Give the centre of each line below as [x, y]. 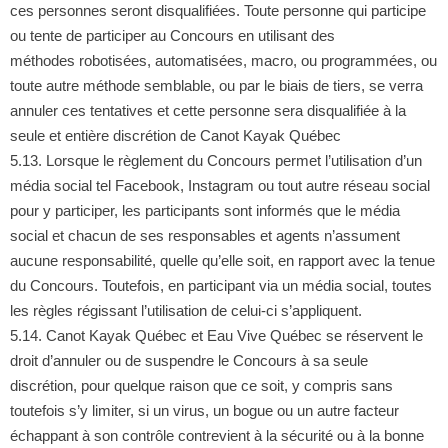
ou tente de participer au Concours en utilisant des [172, 35]
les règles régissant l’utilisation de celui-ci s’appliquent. [185, 310]
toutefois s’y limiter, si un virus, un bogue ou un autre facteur [204, 410]
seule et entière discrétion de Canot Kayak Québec [175, 135]
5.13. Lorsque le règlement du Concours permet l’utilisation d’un [215, 160]
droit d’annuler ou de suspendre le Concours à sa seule [188, 360]
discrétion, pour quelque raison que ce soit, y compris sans [201, 385]
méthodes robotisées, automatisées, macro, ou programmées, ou [223, 60]
